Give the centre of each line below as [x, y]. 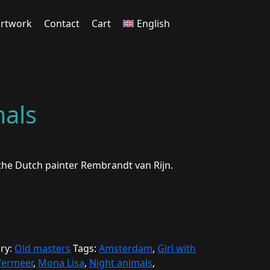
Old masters [43, 248]
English [153, 24]
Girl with [177, 248]
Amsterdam [126, 248]
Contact [61, 24]
